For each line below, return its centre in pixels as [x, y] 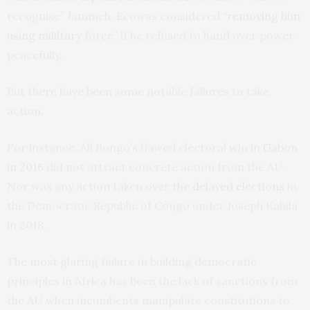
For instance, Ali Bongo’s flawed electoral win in [135, 147]
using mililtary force [60, 35]
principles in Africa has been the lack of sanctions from [152, 281]
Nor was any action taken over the [100, 186]
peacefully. [35, 54]
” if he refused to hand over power [204, 35]
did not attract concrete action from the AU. [165, 166]
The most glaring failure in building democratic [132, 261]
